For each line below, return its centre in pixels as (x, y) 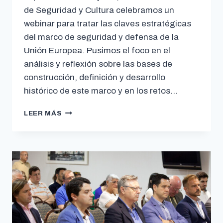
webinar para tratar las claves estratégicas (108, 24)
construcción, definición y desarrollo (95, 78)
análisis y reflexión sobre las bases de (98, 64)
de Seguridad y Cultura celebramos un (99, 10)
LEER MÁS (43, 113)
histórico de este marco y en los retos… (101, 91)
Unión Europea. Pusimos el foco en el (97, 51)
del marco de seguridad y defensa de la (101, 37)
